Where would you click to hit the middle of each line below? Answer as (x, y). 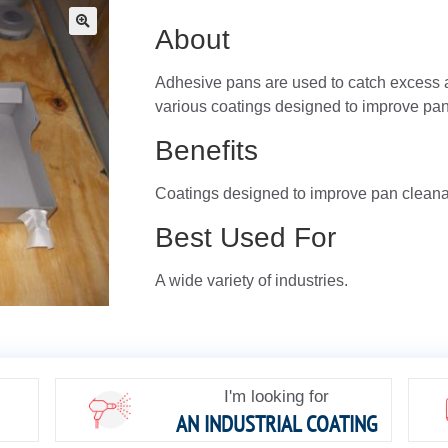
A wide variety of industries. (251, 281)
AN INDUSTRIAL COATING (276, 424)
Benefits (206, 151)
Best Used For (245, 238)
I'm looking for (276, 397)
